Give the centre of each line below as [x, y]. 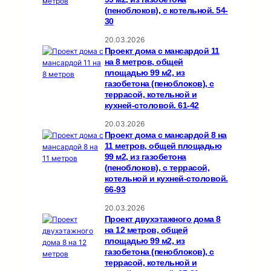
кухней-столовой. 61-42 [152, 106]
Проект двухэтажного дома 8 [162, 219]
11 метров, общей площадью [163, 146]
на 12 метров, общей [146, 230]
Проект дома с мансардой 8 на [165, 135]
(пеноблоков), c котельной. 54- [166, 11]
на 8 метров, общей [144, 62]
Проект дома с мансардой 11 [162, 51]
